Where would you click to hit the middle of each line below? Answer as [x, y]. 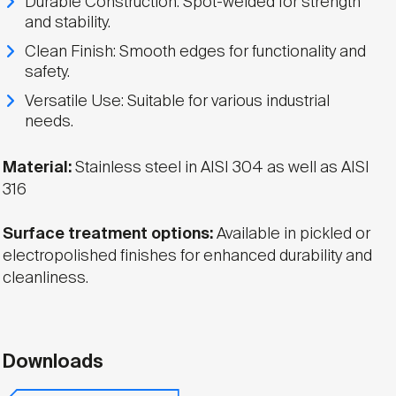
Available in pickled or [291, 233]
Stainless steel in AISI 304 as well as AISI [220, 167]
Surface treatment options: [107, 233]
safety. [47, 71]
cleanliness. [45, 277]
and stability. [67, 22]
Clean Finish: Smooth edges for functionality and [195, 51]
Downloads [53, 361]
